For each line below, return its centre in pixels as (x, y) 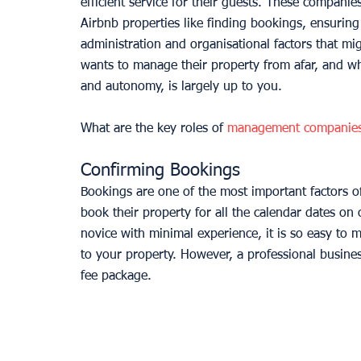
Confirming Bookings (160, 170)
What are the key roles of (154, 129)
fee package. (118, 276)
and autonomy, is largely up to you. (183, 87)
